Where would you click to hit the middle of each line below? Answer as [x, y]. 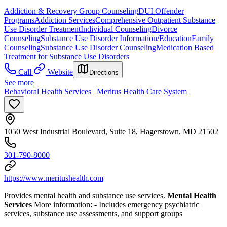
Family [203, 38]
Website [60, 72]
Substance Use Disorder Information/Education [116, 38]
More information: [63, 204]
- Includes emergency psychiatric [147, 204]
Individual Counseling [116, 29]
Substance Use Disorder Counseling [98, 47]
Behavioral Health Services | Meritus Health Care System [96, 91]
